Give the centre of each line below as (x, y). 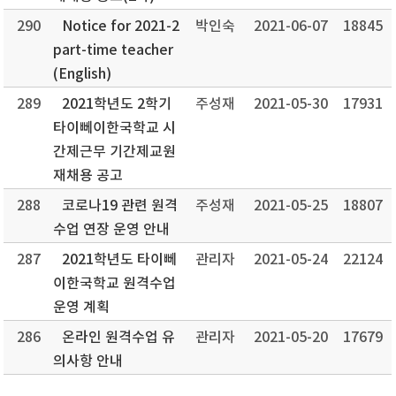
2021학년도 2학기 (117, 104)
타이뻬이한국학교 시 (115, 128)
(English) (83, 74)
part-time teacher (114, 50)
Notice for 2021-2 (121, 27)
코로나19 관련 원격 (120, 206)
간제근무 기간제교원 (115, 152)
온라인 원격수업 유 (119, 338)
